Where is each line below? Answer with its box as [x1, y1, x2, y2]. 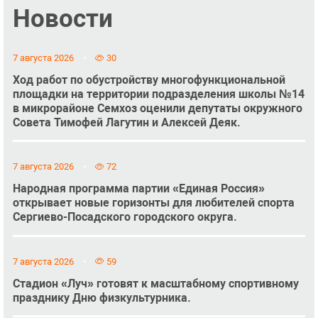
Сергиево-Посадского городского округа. [12, 210, 237, 224]
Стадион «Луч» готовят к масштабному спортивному [12, 276, 299, 290]
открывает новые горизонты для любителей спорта [12, 196, 295, 210]
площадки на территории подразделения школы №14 [12, 87, 305, 101]
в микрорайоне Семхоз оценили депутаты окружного [12, 101, 302, 115]
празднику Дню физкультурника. [12, 290, 191, 305]
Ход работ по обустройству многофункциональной [12, 72, 285, 87]
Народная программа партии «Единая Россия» [12, 182, 265, 196]
